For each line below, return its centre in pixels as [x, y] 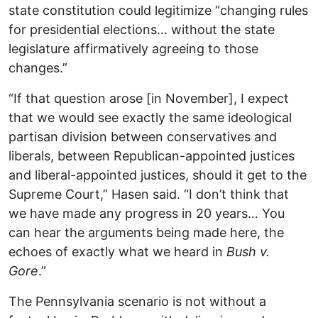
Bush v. [248, 252]
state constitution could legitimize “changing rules [158, 11]
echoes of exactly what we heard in [117, 252]
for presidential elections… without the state [142, 30]
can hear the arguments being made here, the [146, 233]
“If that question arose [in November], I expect [149, 99]
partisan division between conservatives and [143, 137]
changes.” [38, 68]
